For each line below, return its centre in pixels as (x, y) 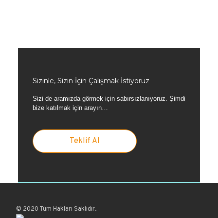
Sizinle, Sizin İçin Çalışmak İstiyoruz (91, 81)
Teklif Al (84, 141)
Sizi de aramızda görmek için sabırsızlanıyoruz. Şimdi (109, 99)
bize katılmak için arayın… (70, 108)
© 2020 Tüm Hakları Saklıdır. (56, 209)
